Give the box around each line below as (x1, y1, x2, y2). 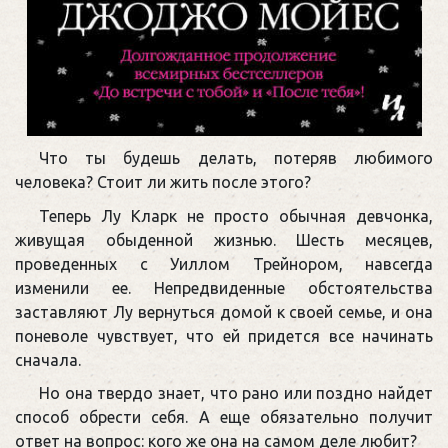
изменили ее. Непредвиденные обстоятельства (15, 278, 433, 297)
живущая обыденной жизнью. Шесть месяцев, (15, 230, 433, 249)
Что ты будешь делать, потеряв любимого (39, 149, 433, 168)
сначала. (15, 350, 81, 369)
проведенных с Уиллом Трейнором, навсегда (15, 254, 433, 273)
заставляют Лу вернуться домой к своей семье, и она (15, 302, 433, 321)
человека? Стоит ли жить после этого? (15, 173, 311, 192)
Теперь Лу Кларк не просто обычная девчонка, (39, 206, 433, 225)
